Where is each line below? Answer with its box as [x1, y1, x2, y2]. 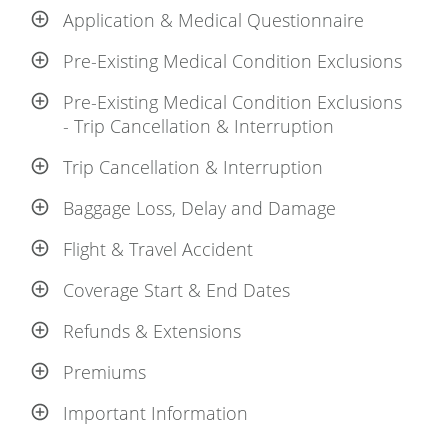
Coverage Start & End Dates [63, 278, 290, 302]
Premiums [63, 360, 146, 384]
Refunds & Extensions [63, 319, 241, 343]
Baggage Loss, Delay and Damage [63, 196, 336, 220]
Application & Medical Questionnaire [63, 8, 364, 32]
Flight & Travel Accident [63, 237, 253, 261]
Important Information [63, 401, 248, 425]
